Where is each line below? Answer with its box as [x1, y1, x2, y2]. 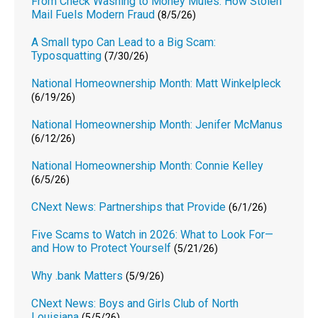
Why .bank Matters [31, 268, 124, 283]
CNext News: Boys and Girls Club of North [31, 296, 239, 310]
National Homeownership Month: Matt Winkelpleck [31, 76, 282, 90]
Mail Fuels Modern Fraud [31, 7, 155, 21]
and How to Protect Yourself [31, 241, 172, 255]
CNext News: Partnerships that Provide [31, 199, 226, 214]
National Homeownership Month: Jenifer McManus [31, 117, 283, 131]
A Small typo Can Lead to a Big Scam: [31, 35, 216, 49]
